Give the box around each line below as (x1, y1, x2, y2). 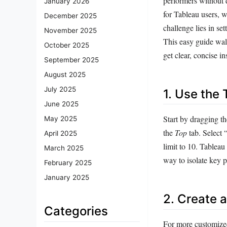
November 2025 (44, 26, 97, 35)
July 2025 (44, 85, 76, 94)
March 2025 (44, 144, 84, 153)
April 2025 (44, 129, 77, 138)
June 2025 (44, 100, 79, 108)
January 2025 (44, 173, 89, 182)
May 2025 (44, 115, 77, 123)
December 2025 (44, 12, 97, 20)
